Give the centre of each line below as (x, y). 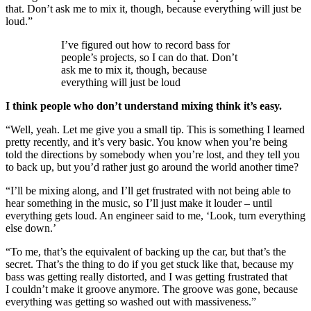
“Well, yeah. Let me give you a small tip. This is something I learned (155, 130)
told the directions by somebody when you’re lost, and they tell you (153, 155)
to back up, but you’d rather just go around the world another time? (153, 167)
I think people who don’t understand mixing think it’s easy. (144, 106)
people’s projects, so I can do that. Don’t (149, 58)
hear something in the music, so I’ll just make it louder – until (139, 203)
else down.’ (32, 228)
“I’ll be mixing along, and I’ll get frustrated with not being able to (148, 191)
